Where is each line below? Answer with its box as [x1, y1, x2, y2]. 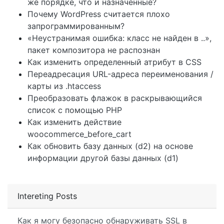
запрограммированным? [27, 21, 124, 31]
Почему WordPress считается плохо [27, 9, 170, 19]
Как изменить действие [27, 117, 121, 127]
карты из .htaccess [27, 81, 101, 91]
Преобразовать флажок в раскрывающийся [27, 93, 202, 103]
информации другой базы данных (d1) [27, 153, 178, 163]
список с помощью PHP [27, 105, 122, 115]
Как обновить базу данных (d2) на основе [27, 141, 193, 151]
